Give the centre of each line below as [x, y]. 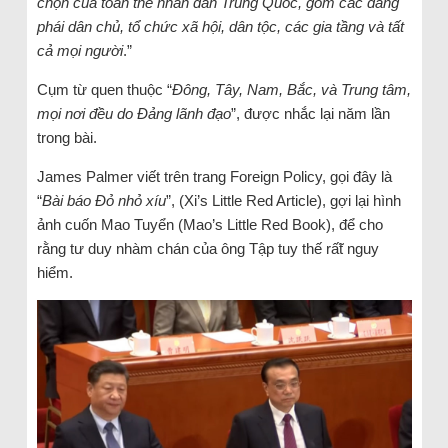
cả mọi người [79, 50]
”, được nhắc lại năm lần [310, 113]
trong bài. [66, 137]
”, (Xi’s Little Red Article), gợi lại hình [283, 200]
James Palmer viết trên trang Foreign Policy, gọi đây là [214, 176]
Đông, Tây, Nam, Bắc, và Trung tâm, [291, 89]
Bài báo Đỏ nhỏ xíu [103, 200]
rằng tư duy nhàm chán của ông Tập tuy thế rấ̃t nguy [207, 248]
